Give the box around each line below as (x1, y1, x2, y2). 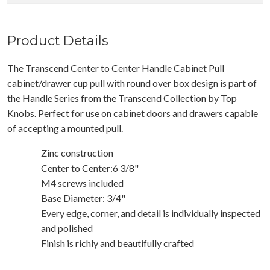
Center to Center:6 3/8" (41, 162, 139, 174)
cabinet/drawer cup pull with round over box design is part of (7, 77, 257, 89)
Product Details (7, 32, 108, 48)
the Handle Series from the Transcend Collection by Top (7, 92, 237, 104)
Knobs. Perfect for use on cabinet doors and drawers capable (7, 107, 258, 119)
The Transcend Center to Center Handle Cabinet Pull (7, 61, 224, 74)
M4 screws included (41, 177, 124, 189)
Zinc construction (41, 146, 113, 159)
